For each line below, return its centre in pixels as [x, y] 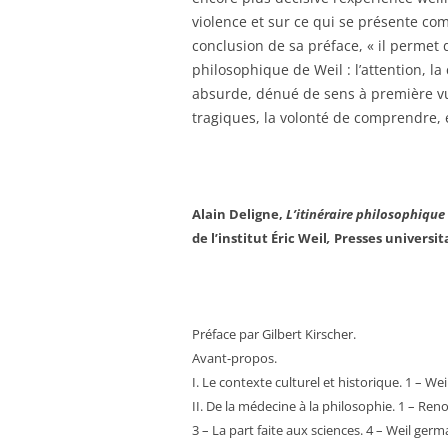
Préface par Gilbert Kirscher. [274, 334]
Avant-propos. [234, 358]
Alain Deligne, [239, 214]
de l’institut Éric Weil [259, 238]
